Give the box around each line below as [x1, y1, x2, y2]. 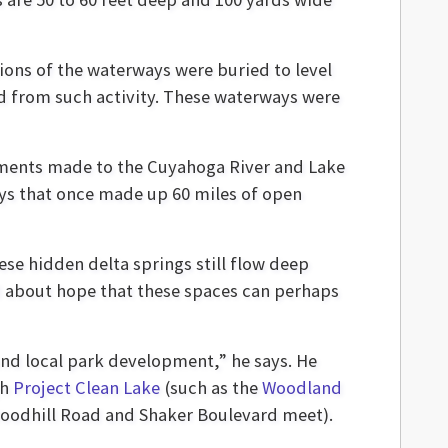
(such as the [160, 376, 262, 399]
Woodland [262, 376, 342, 399]
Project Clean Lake [13, 376, 160, 399]
